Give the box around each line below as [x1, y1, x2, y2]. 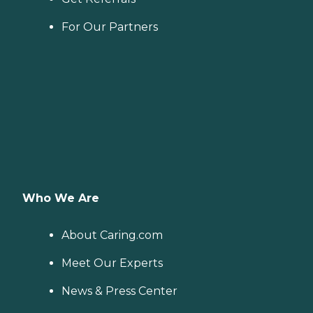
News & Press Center [61, 284, 177, 298]
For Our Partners [61, 20, 158, 34]
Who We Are [22, 191, 99, 205]
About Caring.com [61, 228, 163, 242]
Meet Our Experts [61, 256, 163, 270]
